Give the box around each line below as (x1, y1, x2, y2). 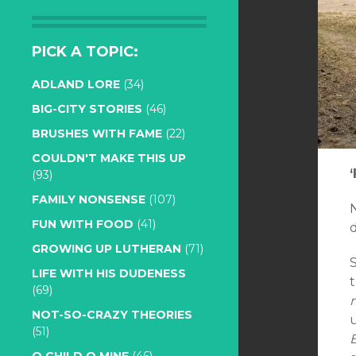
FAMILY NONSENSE (32, 192, 145, 207)
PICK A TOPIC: (32, 43, 138, 60)
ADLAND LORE (32, 77, 120, 91)
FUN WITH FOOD (32, 217, 133, 231)
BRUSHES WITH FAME (32, 126, 162, 141)
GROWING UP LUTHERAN (32, 242, 181, 256)
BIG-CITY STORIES (32, 102, 142, 116)
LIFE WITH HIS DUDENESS (32, 266, 186, 281)
